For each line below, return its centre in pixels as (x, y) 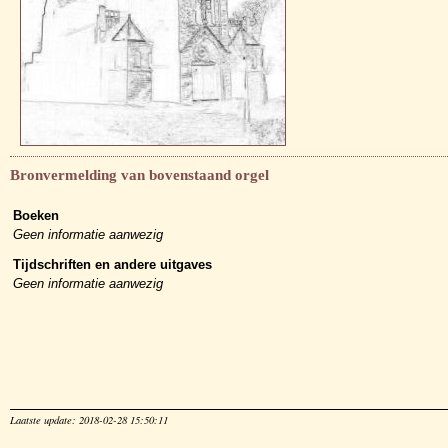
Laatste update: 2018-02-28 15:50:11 (89, 419)
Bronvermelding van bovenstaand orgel (139, 174)
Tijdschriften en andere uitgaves (112, 264)
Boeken (36, 215)
